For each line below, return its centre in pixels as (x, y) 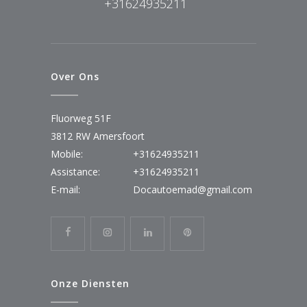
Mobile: (67, 154)
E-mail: (65, 190)
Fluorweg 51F (81, 119)
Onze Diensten (90, 284)
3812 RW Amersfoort (98, 136)
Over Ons (75, 77)
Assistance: (75, 172)
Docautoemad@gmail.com (193, 190)
